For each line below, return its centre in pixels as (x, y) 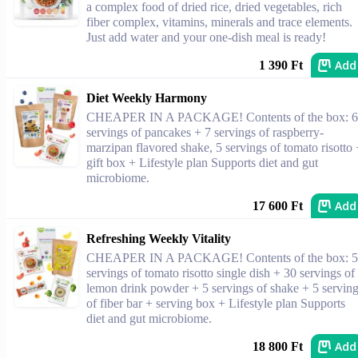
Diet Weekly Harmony (147, 98)
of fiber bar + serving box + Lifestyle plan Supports (216, 303)
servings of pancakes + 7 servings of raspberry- (205, 132)
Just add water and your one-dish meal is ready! (206, 37)
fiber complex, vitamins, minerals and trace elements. (219, 22)
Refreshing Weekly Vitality (159, 239)
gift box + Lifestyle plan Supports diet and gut (202, 163)
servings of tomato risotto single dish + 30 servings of (221, 273)
